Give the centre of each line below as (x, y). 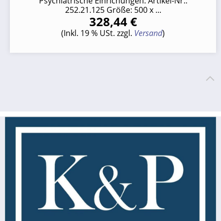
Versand (148, 33)
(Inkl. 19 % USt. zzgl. (98, 33)
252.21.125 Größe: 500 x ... (113, 10)
